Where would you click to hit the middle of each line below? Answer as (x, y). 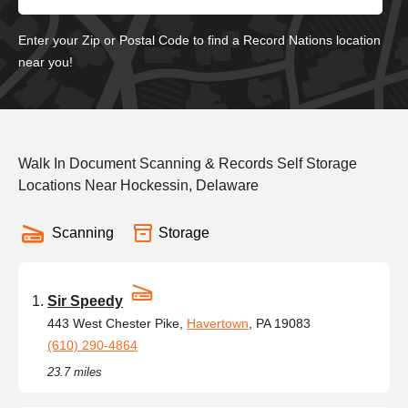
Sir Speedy (85, 301)
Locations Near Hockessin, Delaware (138, 185)
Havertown (218, 323)
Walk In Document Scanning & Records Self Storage (188, 163)
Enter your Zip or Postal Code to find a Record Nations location (199, 40)
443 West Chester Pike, (117, 323)
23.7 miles (75, 372)
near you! (46, 61)
